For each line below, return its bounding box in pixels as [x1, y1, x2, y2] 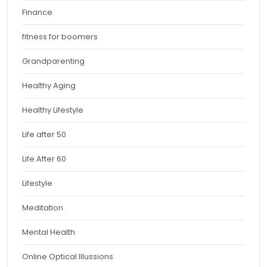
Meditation [22, 202, 63, 213]
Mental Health [22, 226, 75, 238]
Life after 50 [22, 129, 66, 140]
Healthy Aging [22, 80, 76, 91]
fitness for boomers [22, 31, 98, 42]
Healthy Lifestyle [22, 104, 83, 116]
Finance [22, 7, 52, 18]
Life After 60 [22, 153, 66, 164]
